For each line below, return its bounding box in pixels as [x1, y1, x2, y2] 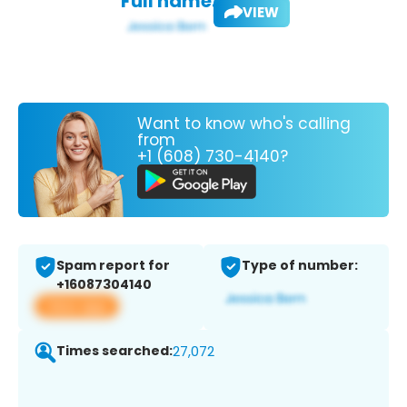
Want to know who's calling [137, 112, 351, 134]
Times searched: [56, 342, 173, 361]
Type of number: [242, 256, 358, 275]
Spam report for [56, 256, 170, 275]
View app [45, 296, 108, 316]
